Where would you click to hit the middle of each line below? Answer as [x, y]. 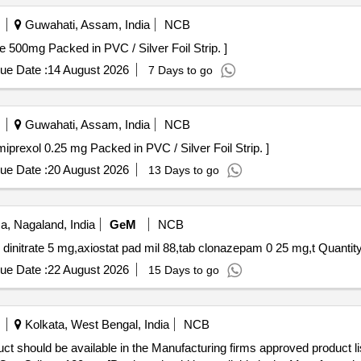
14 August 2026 [88, 70]
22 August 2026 [88, 270]
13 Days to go [183, 170]
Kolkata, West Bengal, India [95, 324]
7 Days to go [180, 70]
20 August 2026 [88, 170]
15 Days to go [183, 270]
